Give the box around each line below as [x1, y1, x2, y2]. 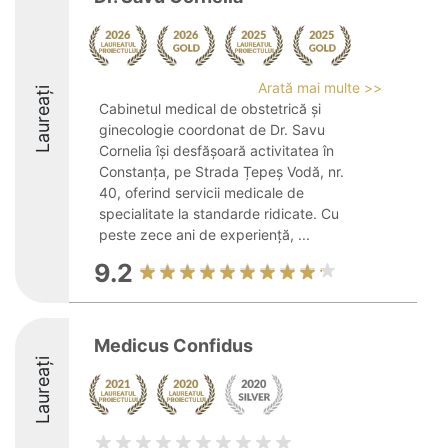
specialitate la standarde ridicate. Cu [99, 205, 339, 222]
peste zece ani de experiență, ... [99, 226, 310, 243]
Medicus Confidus [94, 335, 253, 356]
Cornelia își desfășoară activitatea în [99, 142, 334, 159]
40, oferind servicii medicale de [99, 184, 304, 201]
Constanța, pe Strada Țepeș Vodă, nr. [99, 163, 344, 180]
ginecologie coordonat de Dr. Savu [99, 121, 325, 138]
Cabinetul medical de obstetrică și [99, 100, 321, 117]
